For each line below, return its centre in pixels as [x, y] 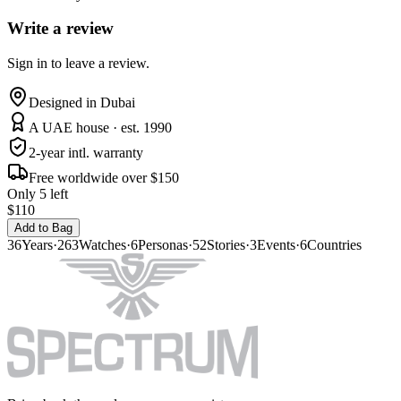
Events [276, 245]
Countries [334, 245]
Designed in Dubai [82, 103]
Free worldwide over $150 [104, 178]
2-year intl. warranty [86, 153]
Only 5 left [38, 194]
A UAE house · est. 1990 [100, 128]
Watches [102, 245]
